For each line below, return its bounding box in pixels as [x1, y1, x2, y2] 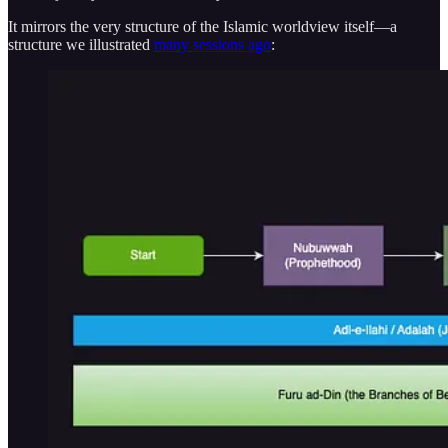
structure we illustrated [8, 36, 154, 54]
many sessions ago [154, 36, 271, 54]
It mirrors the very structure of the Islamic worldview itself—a [8, 18, 397, 36]
